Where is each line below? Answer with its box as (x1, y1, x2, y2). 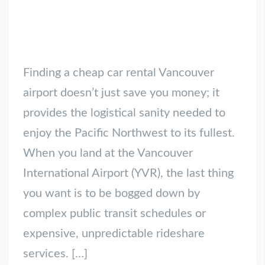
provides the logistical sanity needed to (23, 107, 225, 119)
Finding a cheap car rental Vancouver (23, 67, 214, 79)
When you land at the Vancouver (23, 147, 193, 160)
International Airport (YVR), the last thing (23, 167, 234, 180)
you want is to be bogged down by (23, 188, 200, 200)
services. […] (23, 248, 88, 260)
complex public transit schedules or (23, 208, 206, 220)
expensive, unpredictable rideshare (23, 228, 205, 240)
